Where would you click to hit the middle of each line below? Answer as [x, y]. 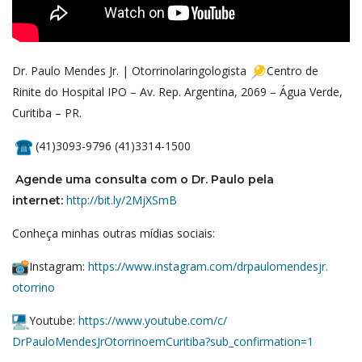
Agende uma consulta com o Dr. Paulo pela [143, 179]
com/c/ [208, 320]
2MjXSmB [151, 200]
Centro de [293, 70]
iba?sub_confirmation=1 [252, 341]
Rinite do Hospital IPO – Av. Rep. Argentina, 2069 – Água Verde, [177, 91]
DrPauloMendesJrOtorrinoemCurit [101, 341]
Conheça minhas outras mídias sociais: [114, 233]
